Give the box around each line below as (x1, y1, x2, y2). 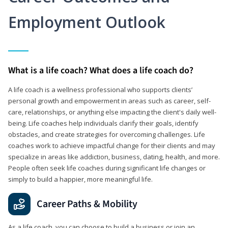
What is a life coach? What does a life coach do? (8, 64, 193, 77)
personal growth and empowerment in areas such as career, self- (8, 96, 211, 105)
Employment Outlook (8, 12, 165, 33)
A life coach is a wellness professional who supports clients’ (8, 85, 192, 94)
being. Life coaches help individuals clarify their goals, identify (8, 119, 198, 128)
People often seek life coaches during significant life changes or (8, 163, 206, 173)
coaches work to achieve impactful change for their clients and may (8, 141, 215, 150)
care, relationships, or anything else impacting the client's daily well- (8, 107, 216, 117)
